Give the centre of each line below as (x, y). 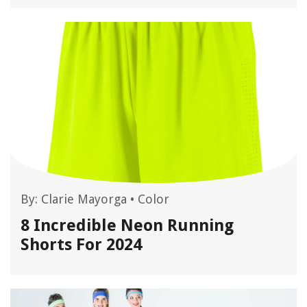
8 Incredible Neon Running (127, 225)
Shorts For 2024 (81, 245)
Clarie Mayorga (84, 199)
